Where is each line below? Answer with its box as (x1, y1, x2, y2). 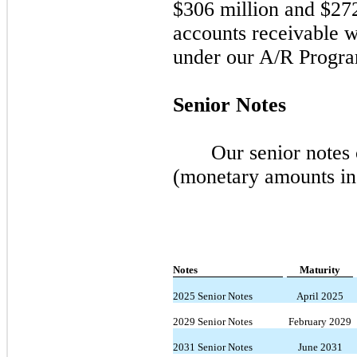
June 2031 (297, 340, 343, 353)
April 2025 (296, 289, 343, 302)
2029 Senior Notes (173, 315, 253, 328)
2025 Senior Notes (173, 289, 253, 302)
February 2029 (288, 315, 351, 328)
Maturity (300, 263, 340, 276)
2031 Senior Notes (173, 340, 253, 353)
